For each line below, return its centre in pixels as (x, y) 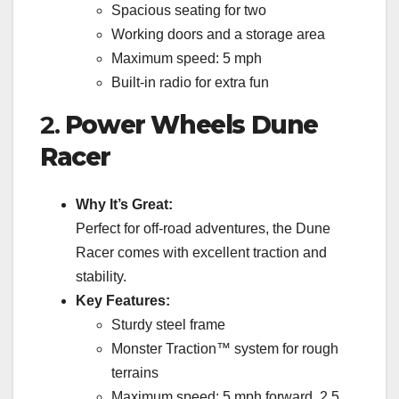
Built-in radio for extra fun (190, 82)
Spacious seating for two (189, 10)
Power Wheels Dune (191, 124)
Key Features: (123, 301)
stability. (101, 277)
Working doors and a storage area (218, 34)
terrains (135, 373)
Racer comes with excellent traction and (201, 253)
